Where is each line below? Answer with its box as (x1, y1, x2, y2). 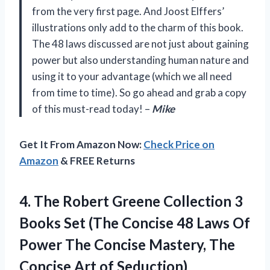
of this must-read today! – (32, 102, 152, 116)
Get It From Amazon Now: (19, 138, 143, 151)
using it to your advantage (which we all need (32, 70, 232, 83)
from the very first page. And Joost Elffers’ (32, 5, 224, 18)
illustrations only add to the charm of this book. (32, 21, 243, 34)
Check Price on (143, 138, 215, 151)
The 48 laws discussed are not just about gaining (32, 37, 249, 51)
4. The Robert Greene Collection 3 (19, 192, 243, 210)
